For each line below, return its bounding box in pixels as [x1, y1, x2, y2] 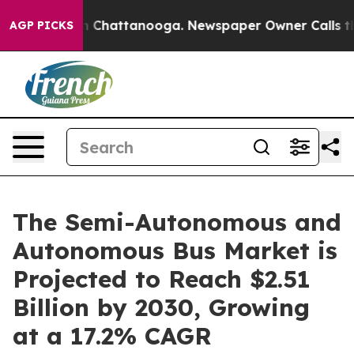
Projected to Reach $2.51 [13, 264, 311, 294]
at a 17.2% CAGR [13, 321, 212, 351]
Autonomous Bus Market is [13, 235, 337, 265]
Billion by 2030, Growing [13, 292, 310, 322]
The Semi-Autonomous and [13, 207, 341, 237]
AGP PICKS [9, 18, 73, 32]
